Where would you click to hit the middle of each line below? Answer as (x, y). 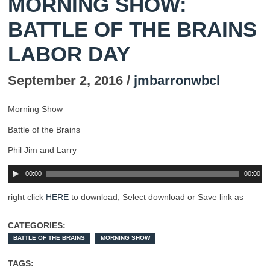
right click (27, 197)
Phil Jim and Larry (42, 150)
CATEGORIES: (37, 226)
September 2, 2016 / (71, 81)
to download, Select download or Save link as (156, 197)
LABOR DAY (69, 54)
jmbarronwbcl (177, 81)
